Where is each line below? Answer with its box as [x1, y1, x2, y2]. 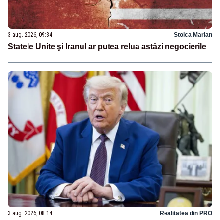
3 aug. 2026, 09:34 [8, 31, 52, 39]
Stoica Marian [174, 31, 212, 39]
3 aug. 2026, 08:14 [8, 210, 52, 217]
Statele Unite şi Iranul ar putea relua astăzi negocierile [8, 42, 206, 51]
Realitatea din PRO [160, 210, 212, 217]
